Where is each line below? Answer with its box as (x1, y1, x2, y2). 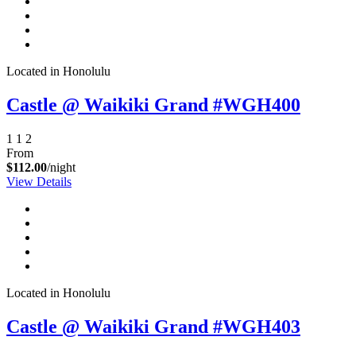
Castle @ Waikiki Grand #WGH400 (6, 95, 300, 116)
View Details (6, 175, 72, 189)
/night (47, 161, 75, 175)
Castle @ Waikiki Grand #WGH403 (6, 316, 300, 338)
